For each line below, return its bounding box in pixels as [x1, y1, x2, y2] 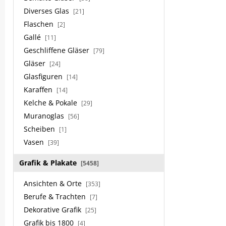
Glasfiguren [24, 72, 65, 81]
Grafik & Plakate [19, 158, 79, 167]
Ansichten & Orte [24, 179, 84, 188]
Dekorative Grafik [24, 205, 83, 214]
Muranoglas [24, 111, 66, 121]
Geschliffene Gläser [24, 45, 91, 55]
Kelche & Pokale [24, 98, 79, 107]
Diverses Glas [24, 6, 71, 16]
